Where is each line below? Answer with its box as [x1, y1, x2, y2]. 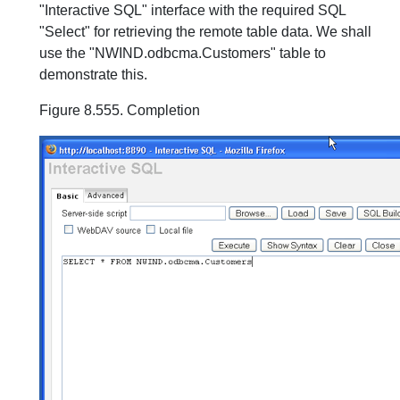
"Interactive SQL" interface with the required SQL [39, 2, 346, 18]
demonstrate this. [39, 66, 147, 82]
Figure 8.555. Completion [39, 102, 200, 118]
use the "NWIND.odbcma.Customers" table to [39, 45, 326, 61]
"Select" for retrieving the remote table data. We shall [39, 23, 371, 39]
